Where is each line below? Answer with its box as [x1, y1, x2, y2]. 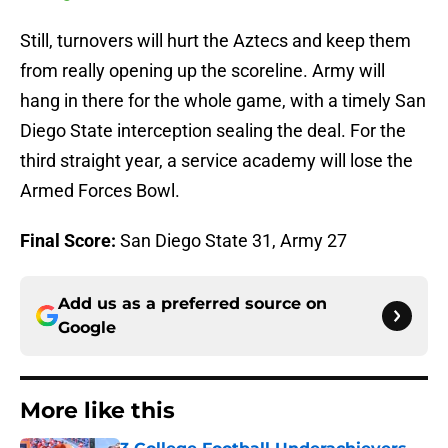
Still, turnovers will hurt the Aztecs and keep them [20, 30, 411, 52]
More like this [20, 397, 175, 425]
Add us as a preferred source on [58, 294, 327, 314]
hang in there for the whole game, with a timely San [20, 90, 426, 112]
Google [58, 318, 116, 338]
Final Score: [20, 230, 116, 252]
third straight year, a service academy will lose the [20, 150, 413, 172]
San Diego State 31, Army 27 [116, 230, 347, 252]
